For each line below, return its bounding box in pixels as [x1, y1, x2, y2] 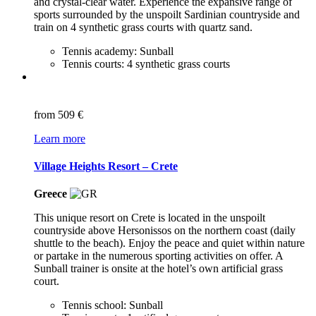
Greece [34, 188, 67, 200]
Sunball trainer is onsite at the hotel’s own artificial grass [34, 262, 283, 275]
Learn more [34, 132, 85, 145]
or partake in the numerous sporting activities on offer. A [34, 250, 283, 262]
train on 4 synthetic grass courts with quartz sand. [34, 20, 253, 33]
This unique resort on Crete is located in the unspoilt [34, 212, 265, 224]
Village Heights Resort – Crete [34, 159, 178, 172]
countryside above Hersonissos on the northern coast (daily [34, 224, 296, 237]
